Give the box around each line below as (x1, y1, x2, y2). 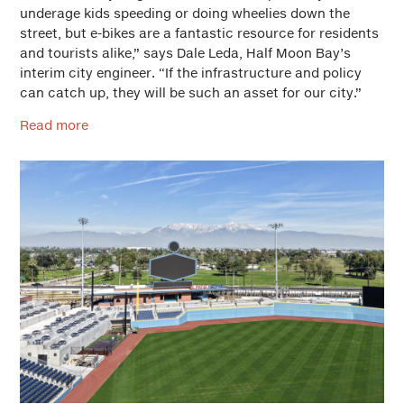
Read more (20, 117, 88, 133)
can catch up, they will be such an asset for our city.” (20, 85, 362, 100)
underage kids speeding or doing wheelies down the (20, 5, 350, 21)
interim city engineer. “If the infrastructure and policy (20, 65, 362, 80)
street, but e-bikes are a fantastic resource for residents (20, 25, 379, 41)
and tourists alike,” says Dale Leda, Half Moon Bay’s (20, 45, 351, 60)
